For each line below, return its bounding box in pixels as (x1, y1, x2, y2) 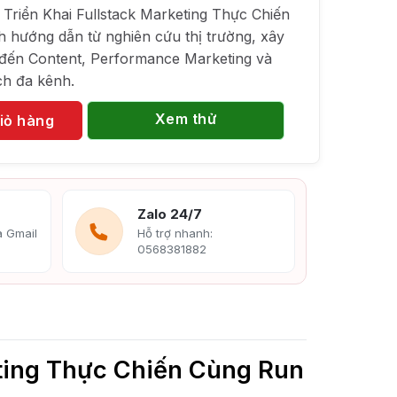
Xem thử (154, 110, 217, 128)
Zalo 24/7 (136, 206, 202, 223)
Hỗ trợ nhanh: (136, 225, 213, 240)
